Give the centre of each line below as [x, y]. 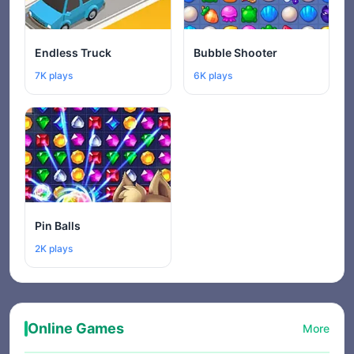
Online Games [76, 328]
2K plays [54, 249]
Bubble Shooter [235, 53]
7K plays [54, 75]
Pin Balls [58, 226]
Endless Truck [73, 53]
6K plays [213, 75]
